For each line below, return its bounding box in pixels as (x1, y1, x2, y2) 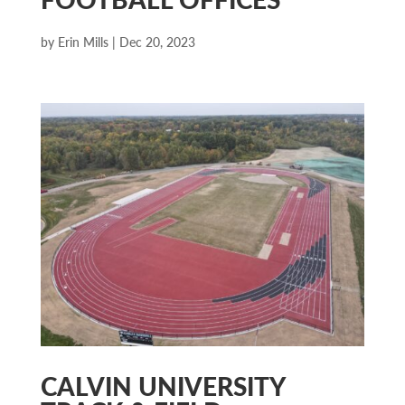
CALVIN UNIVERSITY (40, 367, 285, 403)
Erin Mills (57, 32, 108, 51)
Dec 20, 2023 (118, 32, 195, 51)
